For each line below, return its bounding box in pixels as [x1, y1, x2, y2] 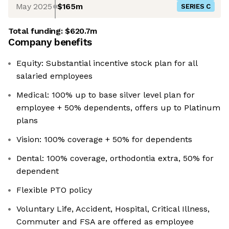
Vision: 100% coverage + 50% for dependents [16, 134, 192, 145]
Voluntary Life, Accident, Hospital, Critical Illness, [16, 204, 210, 214]
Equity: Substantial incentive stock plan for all [16, 58, 198, 68]
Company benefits [8, 36, 92, 49]
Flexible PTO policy [16, 185, 92, 195]
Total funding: [8, 26, 65, 36]
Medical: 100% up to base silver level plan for [16, 90, 195, 100]
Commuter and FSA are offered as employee [16, 217, 194, 227]
